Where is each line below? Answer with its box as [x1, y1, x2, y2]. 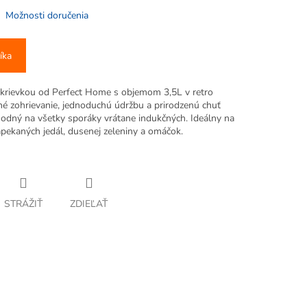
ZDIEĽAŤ [70, 197, 108, 211]
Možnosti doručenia [5, 9, 88, 23]
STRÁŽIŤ [4, 197, 42, 211]
